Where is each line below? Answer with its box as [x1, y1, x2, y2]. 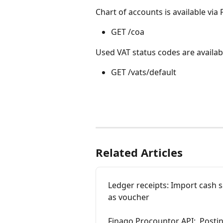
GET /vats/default [111, 67, 176, 78]
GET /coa [111, 26, 144, 38]
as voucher [108, 191, 149, 203]
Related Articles [96, 144, 183, 160]
